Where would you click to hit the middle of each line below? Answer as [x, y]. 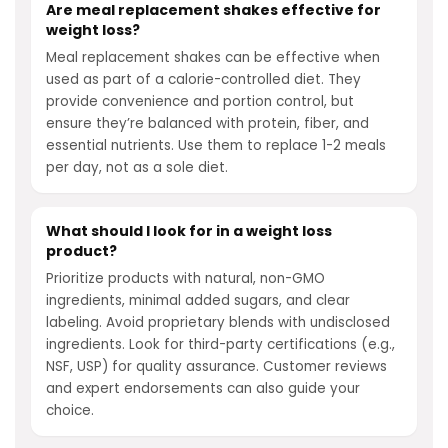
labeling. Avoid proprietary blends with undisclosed [218, 322]
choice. [70, 410]
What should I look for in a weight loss [189, 231]
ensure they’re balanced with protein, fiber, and [207, 123]
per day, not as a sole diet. [137, 167]
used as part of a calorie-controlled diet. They [203, 79]
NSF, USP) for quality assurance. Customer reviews [216, 366]
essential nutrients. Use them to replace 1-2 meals [216, 145]
